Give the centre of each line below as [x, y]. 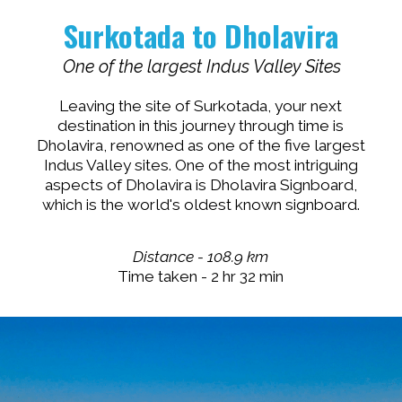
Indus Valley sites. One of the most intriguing [201, 166]
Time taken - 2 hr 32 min [201, 276]
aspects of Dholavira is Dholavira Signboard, [201, 185]
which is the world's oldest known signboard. [201, 205]
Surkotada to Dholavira [201, 35]
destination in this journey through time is [201, 126]
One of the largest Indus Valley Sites [201, 67]
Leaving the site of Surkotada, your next [201, 106]
